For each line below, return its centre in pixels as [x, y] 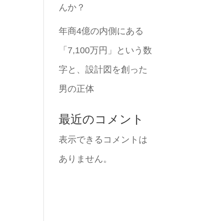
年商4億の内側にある [101, 31]
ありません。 [86, 159]
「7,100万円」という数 [106, 50]
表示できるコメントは [103, 140]
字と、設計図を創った [103, 70]
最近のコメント [102, 119]
